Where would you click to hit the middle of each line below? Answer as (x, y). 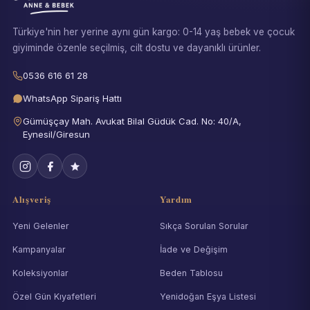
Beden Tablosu (191, 273)
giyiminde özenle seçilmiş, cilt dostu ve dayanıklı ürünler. (137, 48)
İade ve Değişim (194, 250)
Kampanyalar (39, 250)
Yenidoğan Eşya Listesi (208, 297)
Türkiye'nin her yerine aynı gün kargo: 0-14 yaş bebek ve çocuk (154, 32)
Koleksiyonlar (40, 273)
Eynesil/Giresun (56, 135)
